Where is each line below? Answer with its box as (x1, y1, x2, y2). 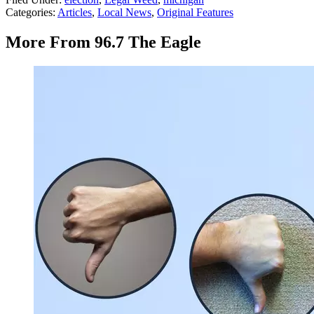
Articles (57, 6, 92, 19)
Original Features (157, 6, 233, 19)
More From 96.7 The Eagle (6, 33, 201, 52)
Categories (6, 6, 53, 19)
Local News (97, 6, 151, 19)
